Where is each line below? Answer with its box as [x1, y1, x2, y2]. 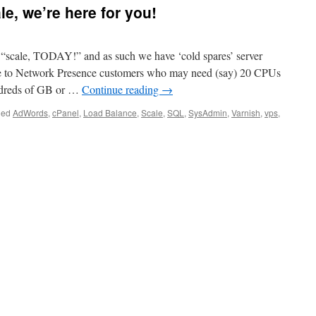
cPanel [52, 107, 79, 119]
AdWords [13, 107, 48, 119]
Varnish [231, 107, 260, 119]
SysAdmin [188, 107, 227, 119]
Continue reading [82, 82, 162, 97]
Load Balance [83, 107, 137, 119]
